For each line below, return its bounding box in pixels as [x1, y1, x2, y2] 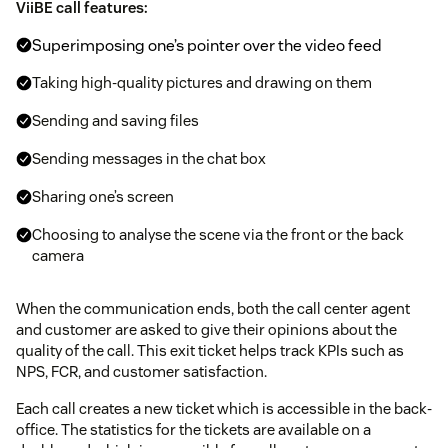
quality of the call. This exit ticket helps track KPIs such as [16, 340, 404, 360]
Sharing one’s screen [32, 186, 174, 206]
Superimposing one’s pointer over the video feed [32, 34, 382, 56]
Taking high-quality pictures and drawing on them [32, 72, 372, 92]
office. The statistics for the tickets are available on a [16, 419, 371, 439]
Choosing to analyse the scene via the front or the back [32, 224, 404, 244]
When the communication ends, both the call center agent [16, 298, 410, 318]
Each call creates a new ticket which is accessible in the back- [16, 398, 432, 418]
